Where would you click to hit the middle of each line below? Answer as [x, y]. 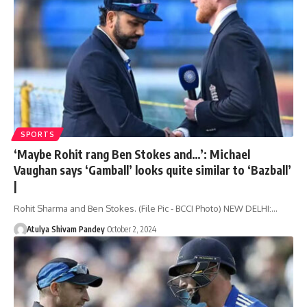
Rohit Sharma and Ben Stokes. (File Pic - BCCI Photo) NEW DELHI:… [146, 209]
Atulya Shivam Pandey [65, 230]
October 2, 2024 [132, 230]
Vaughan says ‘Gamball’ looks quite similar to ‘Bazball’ [152, 170]
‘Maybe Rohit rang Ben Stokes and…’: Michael [132, 155]
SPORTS [38, 135]
